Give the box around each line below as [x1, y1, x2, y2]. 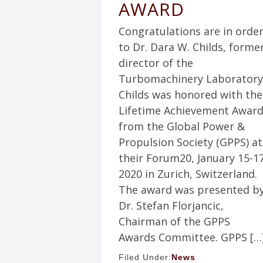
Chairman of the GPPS [119, 214, 230, 229]
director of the [119, 56, 193, 70]
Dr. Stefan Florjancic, [119, 198, 224, 213]
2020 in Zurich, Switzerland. [119, 167, 257, 181]
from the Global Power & [119, 119, 245, 134]
